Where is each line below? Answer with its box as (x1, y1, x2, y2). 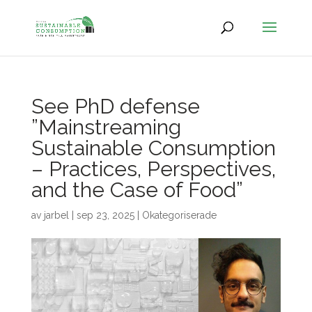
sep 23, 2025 (76, 210, 134, 221)
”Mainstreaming (31, 115, 181, 139)
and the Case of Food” (31, 178, 243, 202)
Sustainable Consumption (31, 136, 276, 160)
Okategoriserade (141, 210, 217, 221)
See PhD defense (31, 94, 200, 118)
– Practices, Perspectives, (31, 157, 276, 181)
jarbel (43, 210, 69, 221)
